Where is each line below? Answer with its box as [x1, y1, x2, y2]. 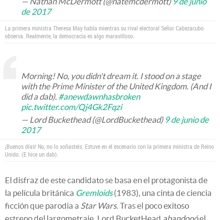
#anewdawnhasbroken [58, 92, 140, 101]
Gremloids [76, 188, 112, 197]
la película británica [5, 188, 76, 197]
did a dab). [21, 92, 58, 101]
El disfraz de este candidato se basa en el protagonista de [5, 175, 208, 185]
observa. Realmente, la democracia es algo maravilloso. [5, 32, 135, 40]
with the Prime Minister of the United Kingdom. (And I [21, 82, 211, 91]
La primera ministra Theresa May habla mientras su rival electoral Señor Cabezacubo [5, 24, 204, 32]
